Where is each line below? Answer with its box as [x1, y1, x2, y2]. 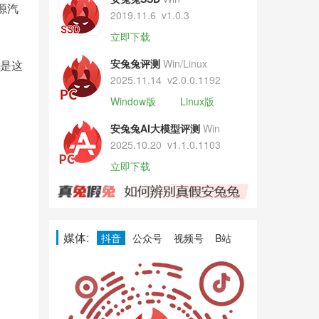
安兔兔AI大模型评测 [110, 121, 200, 135]
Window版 [110, 94, 156, 108]
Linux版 [179, 94, 214, 108]
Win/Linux [162, 56, 207, 70]
